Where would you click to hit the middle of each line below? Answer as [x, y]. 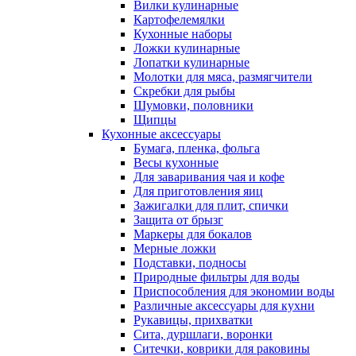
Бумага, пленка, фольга [197, 148]
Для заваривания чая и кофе [209, 177]
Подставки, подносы [190, 263]
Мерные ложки [175, 248]
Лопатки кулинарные [192, 62]
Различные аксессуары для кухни [224, 306]
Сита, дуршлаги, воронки [203, 334]
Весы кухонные [176, 163]
